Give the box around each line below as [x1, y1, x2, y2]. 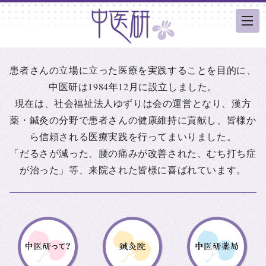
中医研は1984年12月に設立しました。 [49, 80, 217, 93]
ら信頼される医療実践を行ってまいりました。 [29, 130, 237, 142]
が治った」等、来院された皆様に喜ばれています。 [20, 163, 246, 176]
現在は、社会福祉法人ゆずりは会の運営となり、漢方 [14, 97, 252, 109]
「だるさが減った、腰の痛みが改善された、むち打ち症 [9, 147, 256, 159]
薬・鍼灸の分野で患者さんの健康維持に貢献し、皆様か [9, 113, 256, 126]
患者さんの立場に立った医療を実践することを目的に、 [9, 64, 256, 76]
